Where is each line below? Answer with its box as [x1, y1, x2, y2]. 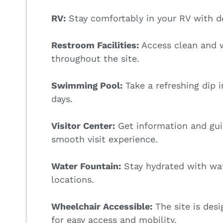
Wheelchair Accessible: [51, 201, 152, 212]
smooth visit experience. [51, 133, 158, 144]
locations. [51, 174, 94, 185]
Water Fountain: [51, 160, 121, 171]
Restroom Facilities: [51, 39, 139, 50]
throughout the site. [51, 53, 139, 64]
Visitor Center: [51, 120, 115, 131]
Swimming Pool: [51, 80, 122, 91]
